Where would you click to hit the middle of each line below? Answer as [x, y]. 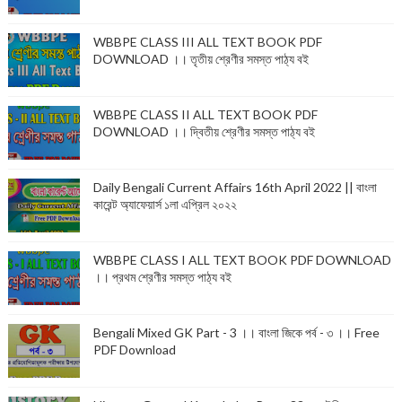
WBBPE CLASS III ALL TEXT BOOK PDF [207, 42]
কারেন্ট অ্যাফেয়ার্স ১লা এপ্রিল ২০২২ [165, 205]
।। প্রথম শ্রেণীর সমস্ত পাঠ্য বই [162, 277]
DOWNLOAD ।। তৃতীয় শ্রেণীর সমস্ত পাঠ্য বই [201, 59]
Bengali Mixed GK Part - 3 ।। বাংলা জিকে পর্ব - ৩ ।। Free [236, 333]
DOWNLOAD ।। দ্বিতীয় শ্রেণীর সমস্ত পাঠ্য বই [204, 132]
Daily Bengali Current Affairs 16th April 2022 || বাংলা [235, 188]
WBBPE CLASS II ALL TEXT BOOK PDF [205, 115]
